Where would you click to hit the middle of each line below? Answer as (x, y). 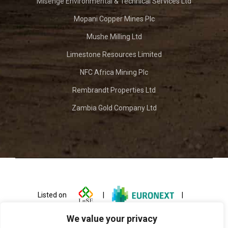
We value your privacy (112, 219)
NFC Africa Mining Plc (114, 72)
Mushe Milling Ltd (114, 36)
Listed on (56, 195)
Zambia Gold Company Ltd (114, 108)
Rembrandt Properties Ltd (114, 90)
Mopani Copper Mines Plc (114, 19)
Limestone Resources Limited (114, 54)
